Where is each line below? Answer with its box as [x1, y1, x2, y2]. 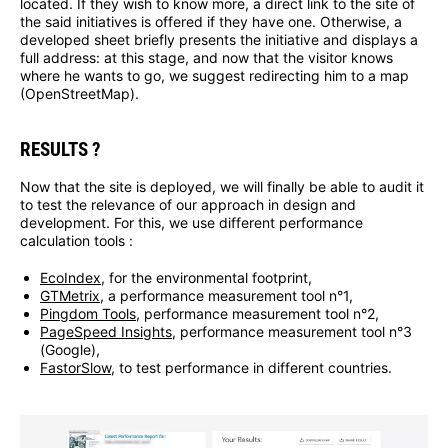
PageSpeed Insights [40, 322, 172, 340]
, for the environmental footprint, [101, 268, 312, 286]
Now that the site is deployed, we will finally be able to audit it [20, 177, 424, 195]
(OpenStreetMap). [20, 85, 139, 103]
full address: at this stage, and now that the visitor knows [20, 49, 393, 67]
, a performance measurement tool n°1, [100, 286, 353, 304]
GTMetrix [40, 286, 100, 304]
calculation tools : [20, 231, 133, 249]
